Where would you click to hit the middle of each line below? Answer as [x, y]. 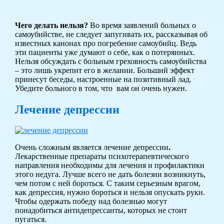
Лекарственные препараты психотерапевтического [102, 156]
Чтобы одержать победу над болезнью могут [91, 201]
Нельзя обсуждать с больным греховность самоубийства [110, 61]
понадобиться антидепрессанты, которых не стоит [101, 210]
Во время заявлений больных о [142, 25]
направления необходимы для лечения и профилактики [109, 165]
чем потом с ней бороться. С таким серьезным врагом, [107, 183]
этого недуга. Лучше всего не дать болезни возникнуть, [110, 174]
